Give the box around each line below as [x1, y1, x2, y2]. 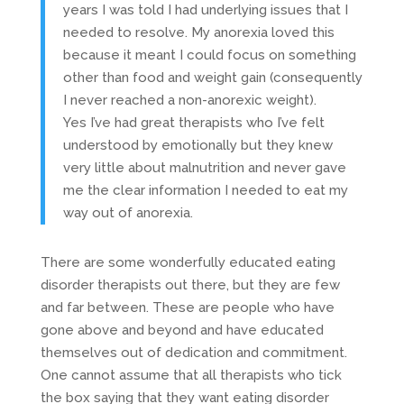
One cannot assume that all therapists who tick [40, 366, 342, 383]
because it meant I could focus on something [62, 46, 356, 63]
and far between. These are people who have [40, 298, 335, 316]
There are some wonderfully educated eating [40, 253, 335, 271]
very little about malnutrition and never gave [62, 159, 346, 176]
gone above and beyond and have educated [40, 321, 324, 338]
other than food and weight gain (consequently [62, 69, 363, 86]
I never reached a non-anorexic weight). [62, 91, 317, 108]
